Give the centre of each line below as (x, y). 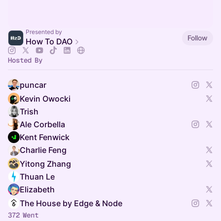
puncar (33, 85)
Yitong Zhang (45, 164)
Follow (198, 37)
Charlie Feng (43, 150)
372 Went (23, 215)
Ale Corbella (42, 124)
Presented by (44, 32)
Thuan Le (37, 177)
